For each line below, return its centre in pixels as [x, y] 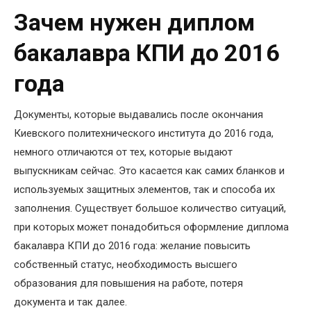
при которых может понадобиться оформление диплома [151, 227]
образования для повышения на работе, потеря [128, 284]
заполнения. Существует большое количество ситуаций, [150, 209]
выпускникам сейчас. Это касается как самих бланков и [149, 171]
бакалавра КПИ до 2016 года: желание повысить [132, 246]
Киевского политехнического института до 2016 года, [144, 134]
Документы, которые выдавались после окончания [138, 115]
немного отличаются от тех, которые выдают [123, 152]
